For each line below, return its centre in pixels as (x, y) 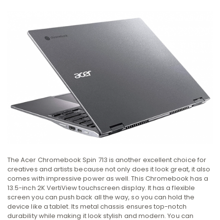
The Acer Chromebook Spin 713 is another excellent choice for (107, 160)
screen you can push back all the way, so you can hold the (101, 197)
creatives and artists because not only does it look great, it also (109, 169)
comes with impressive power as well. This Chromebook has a (108, 179)
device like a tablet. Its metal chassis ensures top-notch (97, 207)
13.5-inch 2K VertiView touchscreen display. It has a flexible (101, 188)
